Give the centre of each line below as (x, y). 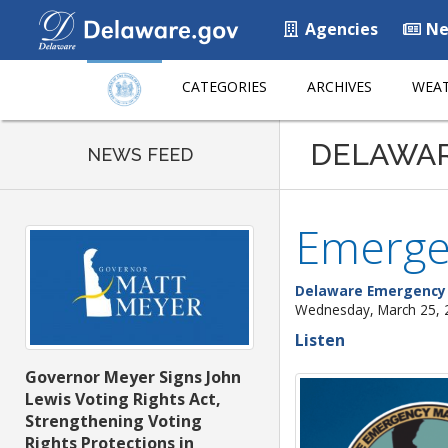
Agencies (339, 29)
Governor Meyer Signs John (133, 377)
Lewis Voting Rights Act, (123, 399)
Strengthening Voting (113, 421)
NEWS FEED (139, 154)
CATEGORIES (224, 86)
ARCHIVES (339, 86)
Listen (320, 340)
